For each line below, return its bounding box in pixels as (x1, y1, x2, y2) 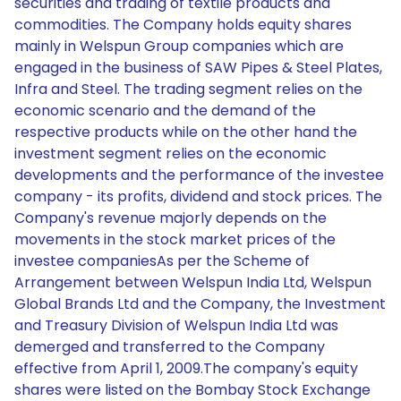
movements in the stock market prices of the (14, 229, 336, 250)
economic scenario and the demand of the (14, 100, 316, 121)
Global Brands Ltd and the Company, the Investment (14, 294, 386, 314)
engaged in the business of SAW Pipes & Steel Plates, (14, 57, 382, 78)
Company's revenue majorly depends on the (14, 208, 327, 228)
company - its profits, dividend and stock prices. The (14, 186, 382, 207)
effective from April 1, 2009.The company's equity (14, 358, 358, 379)
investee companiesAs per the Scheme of (14, 251, 310, 271)
